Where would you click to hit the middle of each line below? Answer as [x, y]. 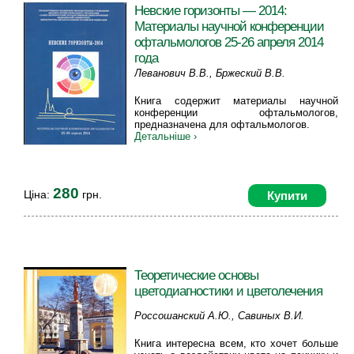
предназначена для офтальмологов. [222, 124]
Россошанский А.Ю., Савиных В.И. [219, 315]
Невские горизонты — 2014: [211, 10]
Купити [287, 195]
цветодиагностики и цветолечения [228, 290]
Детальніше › [166, 136]
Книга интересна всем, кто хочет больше [236, 343]
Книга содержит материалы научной [236, 100]
